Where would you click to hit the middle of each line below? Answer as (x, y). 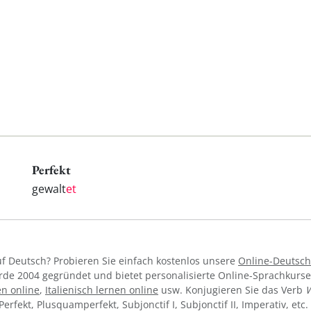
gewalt (49, 188)
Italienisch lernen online (102, 289)
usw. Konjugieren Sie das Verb (232, 289)
